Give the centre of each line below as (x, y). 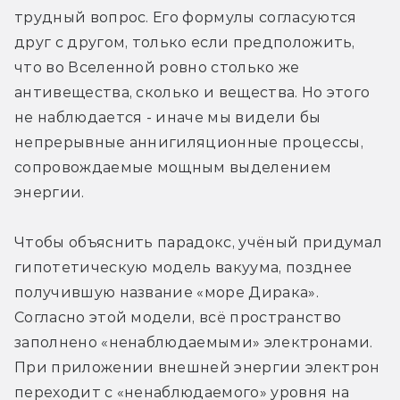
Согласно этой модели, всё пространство (178, 317)
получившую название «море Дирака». (167, 292)
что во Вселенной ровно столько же (157, 67)
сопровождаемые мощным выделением (173, 167)
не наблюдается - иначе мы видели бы (168, 117)
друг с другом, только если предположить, (185, 42)
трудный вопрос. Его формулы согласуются (186, 17)
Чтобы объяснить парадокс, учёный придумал (199, 242)
